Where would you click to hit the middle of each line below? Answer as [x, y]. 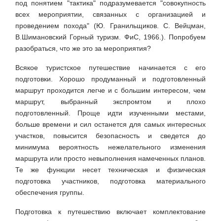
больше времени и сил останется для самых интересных [110, 125]
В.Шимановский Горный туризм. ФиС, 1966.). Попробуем [110, 37]
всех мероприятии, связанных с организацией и [110, 15]
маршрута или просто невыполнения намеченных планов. [110, 159]
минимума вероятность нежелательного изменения [110, 147]
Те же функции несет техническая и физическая [110, 170]
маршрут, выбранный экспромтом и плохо [110, 102]
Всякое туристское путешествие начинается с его [110, 68]
